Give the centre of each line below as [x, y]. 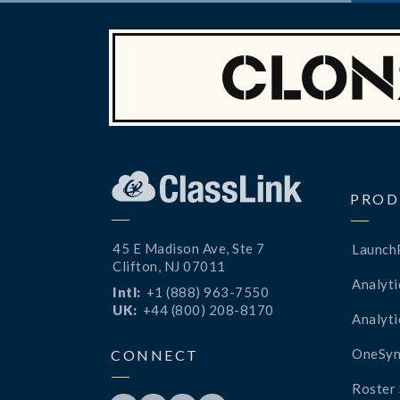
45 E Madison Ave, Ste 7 [189, 249]
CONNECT [155, 355]
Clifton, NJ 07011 [169, 267]
